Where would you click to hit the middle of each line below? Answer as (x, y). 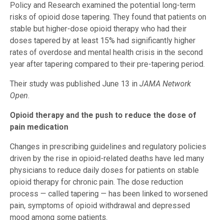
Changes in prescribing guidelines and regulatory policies (108, 147)
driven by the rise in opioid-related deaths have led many (107, 159)
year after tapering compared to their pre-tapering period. (107, 64)
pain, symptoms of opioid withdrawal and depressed (100, 206)
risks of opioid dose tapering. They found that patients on (108, 17)
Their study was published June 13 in (75, 84)
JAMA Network (165, 84)
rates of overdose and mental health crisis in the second (106, 53)
